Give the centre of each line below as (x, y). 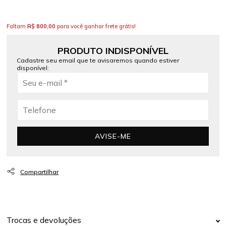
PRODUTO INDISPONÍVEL (113, 51)
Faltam (17, 26)
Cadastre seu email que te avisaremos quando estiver (98, 60)
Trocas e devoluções (44, 220)
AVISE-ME (113, 136)
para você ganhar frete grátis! (96, 26)
